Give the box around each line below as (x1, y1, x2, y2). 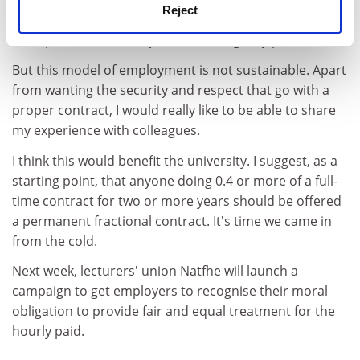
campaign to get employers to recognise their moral (12, 282, 328, 300)
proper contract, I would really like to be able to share (12, 101, 336, 119)
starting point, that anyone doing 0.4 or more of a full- (12, 171, 337, 190)
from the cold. (12, 231, 97, 250)
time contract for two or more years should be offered (12, 191, 342, 210)
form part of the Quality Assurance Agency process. (12, 31, 323, 49)
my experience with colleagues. (12, 121, 200, 139)
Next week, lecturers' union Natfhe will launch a (12, 262, 298, 280)
